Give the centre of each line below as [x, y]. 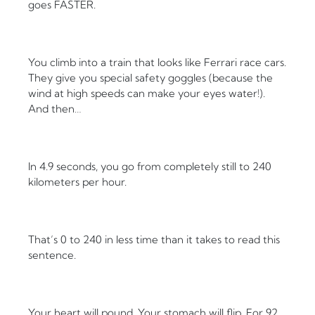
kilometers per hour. [77, 182]
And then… [55, 109]
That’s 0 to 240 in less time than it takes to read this [154, 240]
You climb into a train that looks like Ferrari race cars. [157, 63]
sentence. [52, 255]
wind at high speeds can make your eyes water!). [147, 94]
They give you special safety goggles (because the [150, 78]
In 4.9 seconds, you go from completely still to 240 [150, 167]
